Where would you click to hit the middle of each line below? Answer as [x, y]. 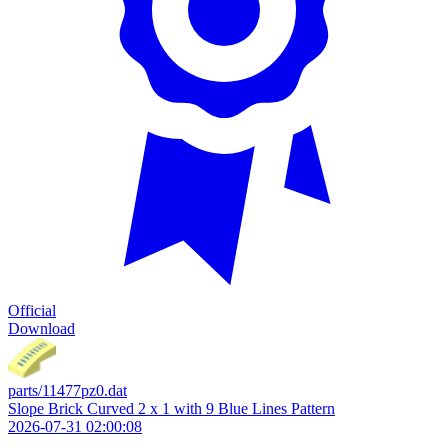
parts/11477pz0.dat [67, 390]
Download [41, 328]
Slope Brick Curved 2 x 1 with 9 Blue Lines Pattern [171, 408]
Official [32, 310]
